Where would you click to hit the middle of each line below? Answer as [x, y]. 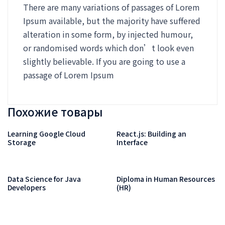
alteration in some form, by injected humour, [108, 34]
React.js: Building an [152, 133]
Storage [22, 142]
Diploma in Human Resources [166, 179]
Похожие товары [55, 111]
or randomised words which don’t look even [108, 47]
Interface [132, 142]
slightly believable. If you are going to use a [104, 61]
